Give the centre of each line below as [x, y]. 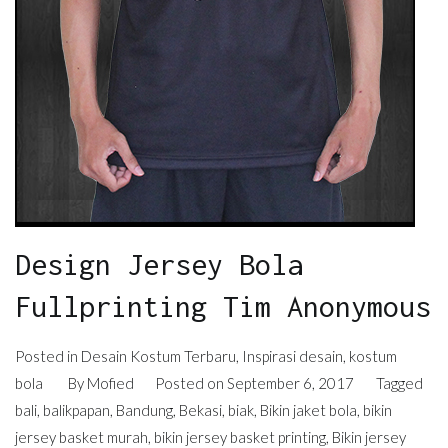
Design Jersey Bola [159, 263]
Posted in [48, 355]
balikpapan [76, 409]
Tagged [399, 382]
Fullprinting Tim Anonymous [223, 305]
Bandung [144, 409]
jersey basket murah [81, 436]
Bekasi [200, 409]
